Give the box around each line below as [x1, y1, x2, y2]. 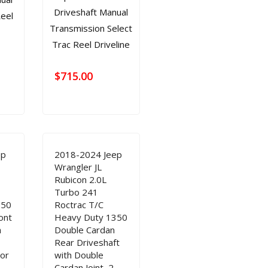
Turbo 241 [54, 186, 98, 198]
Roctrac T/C [54, 199, 103, 211]
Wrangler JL [54, 161, 102, 173]
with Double [54, 249, 103, 261]
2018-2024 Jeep [54, 148, 122, 160]
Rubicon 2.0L [54, 173, 106, 185]
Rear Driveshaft [54, 236, 120, 248]
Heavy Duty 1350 [54, 211, 127, 223]
